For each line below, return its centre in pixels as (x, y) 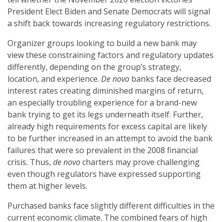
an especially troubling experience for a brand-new (102, 103)
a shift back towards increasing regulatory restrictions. (109, 24)
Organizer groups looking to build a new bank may (102, 43)
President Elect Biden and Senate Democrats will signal (109, 12)
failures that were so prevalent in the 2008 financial (103, 150)
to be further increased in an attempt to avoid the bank (110, 139)
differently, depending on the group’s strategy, (94, 67)
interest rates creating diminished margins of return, (106, 91)
